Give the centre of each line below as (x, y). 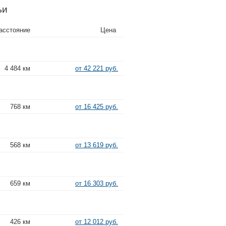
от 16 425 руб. (97, 106)
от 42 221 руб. (97, 68)
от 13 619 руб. (97, 145)
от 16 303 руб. (97, 183)
